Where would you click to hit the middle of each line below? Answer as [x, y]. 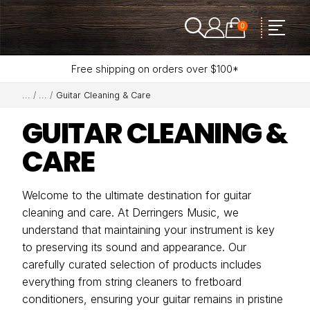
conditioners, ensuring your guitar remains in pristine [153, 299]
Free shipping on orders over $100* [155, 69]
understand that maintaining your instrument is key [148, 230]
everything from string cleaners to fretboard [132, 282]
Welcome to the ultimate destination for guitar [137, 195]
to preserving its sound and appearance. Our [134, 247]
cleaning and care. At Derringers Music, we [130, 212]
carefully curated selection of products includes [142, 264]
